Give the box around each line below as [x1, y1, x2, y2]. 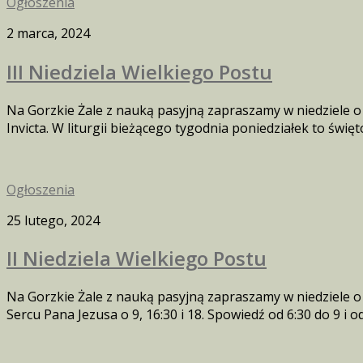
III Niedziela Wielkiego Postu [6, 58, 272, 85]
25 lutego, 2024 [6, 211, 100, 229]
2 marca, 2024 [6, 23, 90, 42]
